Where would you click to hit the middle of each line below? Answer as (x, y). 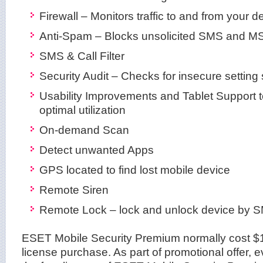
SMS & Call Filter (82, 55)
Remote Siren (74, 189)
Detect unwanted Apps (97, 149)
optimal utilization (82, 109)
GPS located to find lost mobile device (135, 169)
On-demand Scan (84, 129)
